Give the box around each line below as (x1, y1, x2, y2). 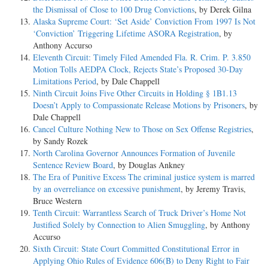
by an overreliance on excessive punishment (33, 182, 181, 194)
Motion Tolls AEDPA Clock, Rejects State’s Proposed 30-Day (33, 63, 243, 75)
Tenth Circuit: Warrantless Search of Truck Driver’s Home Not (33, 206, 246, 218)
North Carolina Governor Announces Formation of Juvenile (33, 147, 235, 159)
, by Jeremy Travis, (181, 182, 246, 194)
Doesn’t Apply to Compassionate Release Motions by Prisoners (33, 99, 245, 111)
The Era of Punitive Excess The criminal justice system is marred (33, 170, 255, 182)
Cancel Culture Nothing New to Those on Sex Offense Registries (33, 123, 251, 135)
